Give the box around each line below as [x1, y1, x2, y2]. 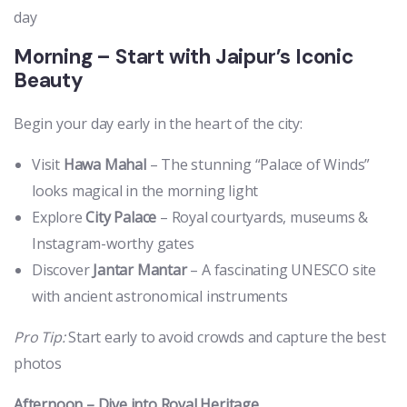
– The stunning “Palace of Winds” [145, 154, 371, 175]
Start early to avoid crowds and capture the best [65, 327, 386, 348]
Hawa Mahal [63, 154, 146, 175]
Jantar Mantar [93, 260, 187, 281]
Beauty [14, 67, 84, 94]
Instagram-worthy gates [32, 233, 194, 254]
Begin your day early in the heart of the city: [14, 114, 303, 134]
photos [14, 353, 65, 374]
